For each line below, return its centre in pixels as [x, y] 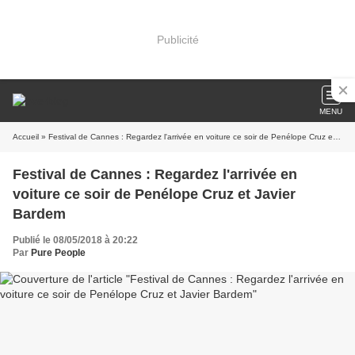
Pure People [58, 253]
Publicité [177, 39]
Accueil [26, 137]
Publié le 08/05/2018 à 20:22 [75, 240]
